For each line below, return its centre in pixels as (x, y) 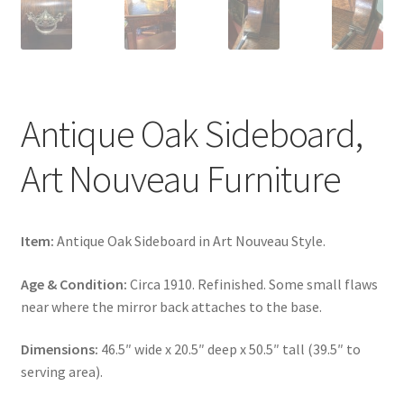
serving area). (61, 372)
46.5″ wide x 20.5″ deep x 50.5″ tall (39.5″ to (229, 349)
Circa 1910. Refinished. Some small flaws (252, 284)
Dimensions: (59, 349)
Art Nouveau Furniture (180, 178)
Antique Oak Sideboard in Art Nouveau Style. (189, 240)
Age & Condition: (73, 284)
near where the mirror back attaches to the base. (171, 306)
